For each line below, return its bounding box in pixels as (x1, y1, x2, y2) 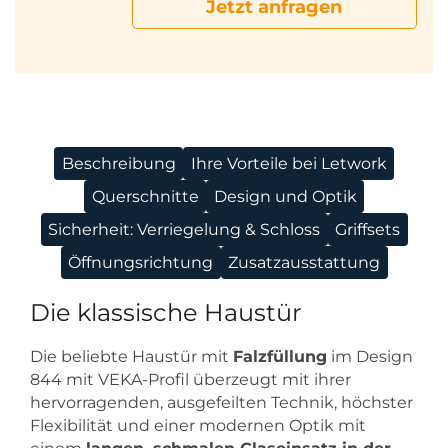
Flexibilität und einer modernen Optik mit (30, 416, 366, 436)
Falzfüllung (233, 347, 327, 367)
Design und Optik (213, 187, 357, 207)
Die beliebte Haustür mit (30, 347, 233, 367)
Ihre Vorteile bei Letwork (190, 154, 387, 174)
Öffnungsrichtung (68, 253, 213, 273)
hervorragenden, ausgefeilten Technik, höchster (30, 393, 413, 413)
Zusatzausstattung (228, 253, 380, 273)
